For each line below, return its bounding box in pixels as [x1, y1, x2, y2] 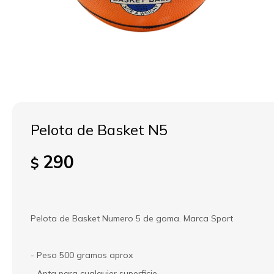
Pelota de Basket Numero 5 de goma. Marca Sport [31, 212, 233, 224]
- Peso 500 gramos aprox [31, 249, 133, 261]
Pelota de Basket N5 [31, 120, 168, 139]
